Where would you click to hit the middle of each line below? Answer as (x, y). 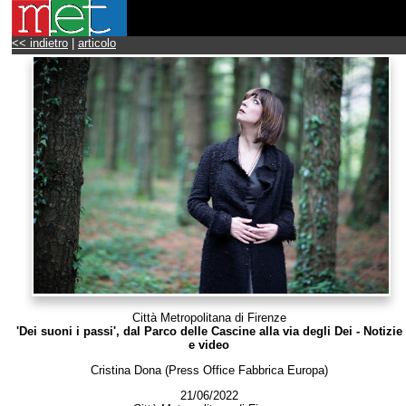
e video (209, 344)
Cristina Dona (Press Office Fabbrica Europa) (209, 370)
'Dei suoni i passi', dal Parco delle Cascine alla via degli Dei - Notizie (209, 331)
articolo (97, 43)
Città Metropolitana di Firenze (209, 317)
